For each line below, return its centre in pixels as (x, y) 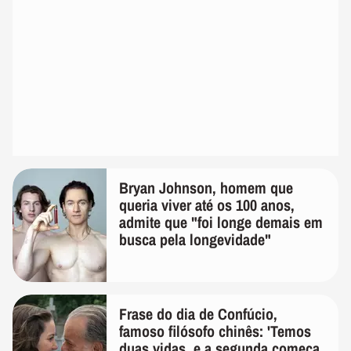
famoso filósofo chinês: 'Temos (215, 331)
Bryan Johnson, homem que (206, 188)
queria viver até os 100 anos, (207, 205)
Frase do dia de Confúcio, (198, 314)
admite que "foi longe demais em (221, 223)
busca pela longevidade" (195, 240)
